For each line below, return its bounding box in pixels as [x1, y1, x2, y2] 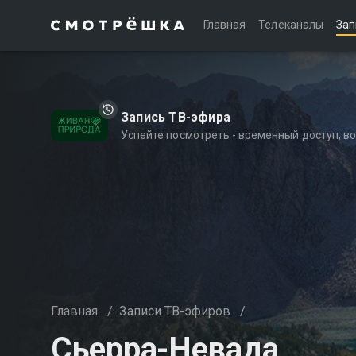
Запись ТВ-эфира [121, 110, 230, 125]
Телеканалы [258, 18, 323, 31]
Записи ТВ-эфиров [119, 304, 231, 319]
